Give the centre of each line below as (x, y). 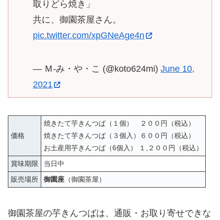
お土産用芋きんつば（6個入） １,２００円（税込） (123, 148)
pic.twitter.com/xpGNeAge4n (89, 36)
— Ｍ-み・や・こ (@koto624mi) (97, 69)
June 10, (178, 69)
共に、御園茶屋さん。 (77, 20)
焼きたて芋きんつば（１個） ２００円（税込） (123, 124)
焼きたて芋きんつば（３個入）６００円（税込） (119, 136)
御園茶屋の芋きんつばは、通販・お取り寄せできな (110, 213)
